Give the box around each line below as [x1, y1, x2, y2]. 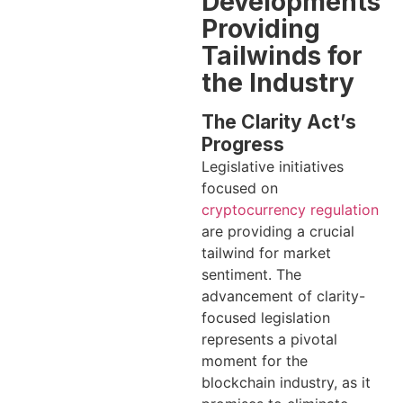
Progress [201, 133, 284, 157]
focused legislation [201, 309, 330, 327]
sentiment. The [201, 265, 301, 284]
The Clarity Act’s [201, 111, 356, 134]
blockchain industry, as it [201, 373, 371, 392]
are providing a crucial [201, 222, 354, 241]
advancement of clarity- [201, 287, 365, 306]
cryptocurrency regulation [201, 201, 379, 219]
